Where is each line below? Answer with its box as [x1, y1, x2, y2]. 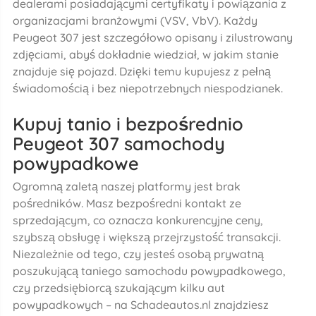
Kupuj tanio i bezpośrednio [12, 111, 243, 135]
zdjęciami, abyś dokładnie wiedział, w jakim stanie [12, 47, 279, 61]
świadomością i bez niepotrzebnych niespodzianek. [12, 80, 283, 95]
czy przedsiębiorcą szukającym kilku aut [12, 281, 225, 296]
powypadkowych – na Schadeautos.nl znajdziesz [12, 298, 269, 312]
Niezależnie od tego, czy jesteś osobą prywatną [12, 247, 264, 262]
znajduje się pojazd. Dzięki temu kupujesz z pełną [12, 63, 271, 78]
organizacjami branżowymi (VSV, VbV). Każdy [12, 13, 257, 28]
